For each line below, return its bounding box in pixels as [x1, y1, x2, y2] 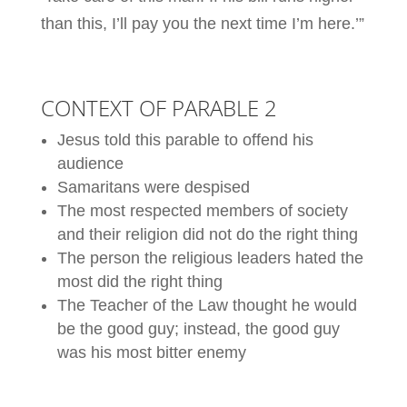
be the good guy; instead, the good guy [56, 319, 340, 338]
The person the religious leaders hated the [56, 248, 363, 267]
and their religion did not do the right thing [56, 224, 358, 243]
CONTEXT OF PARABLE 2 [40, 92, 277, 123]
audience [56, 154, 124, 173]
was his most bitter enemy [56, 342, 246, 362]
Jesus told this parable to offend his [56, 130, 313, 149]
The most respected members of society [56, 201, 348, 220]
